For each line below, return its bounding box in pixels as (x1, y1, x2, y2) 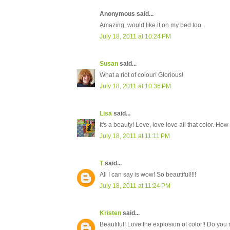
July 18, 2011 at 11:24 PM (100, 182, 170, 190)
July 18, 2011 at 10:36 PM (100, 83, 171, 90)
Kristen (100, 209, 121, 217)
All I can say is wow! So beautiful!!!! (100, 171, 196, 179)
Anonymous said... (100, 10, 154, 18)
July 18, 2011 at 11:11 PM (100, 132, 170, 140)
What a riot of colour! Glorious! (100, 71, 183, 79)
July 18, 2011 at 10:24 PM (100, 33, 171, 41)
